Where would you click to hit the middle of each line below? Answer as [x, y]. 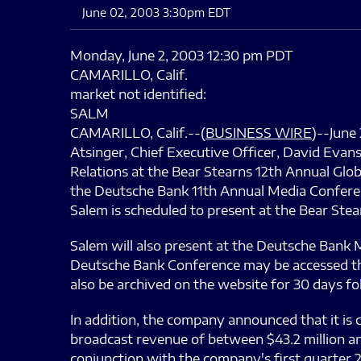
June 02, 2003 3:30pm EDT [156, 12]
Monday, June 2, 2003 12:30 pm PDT [182, 56]
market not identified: [138, 94]
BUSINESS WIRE [259, 133]
